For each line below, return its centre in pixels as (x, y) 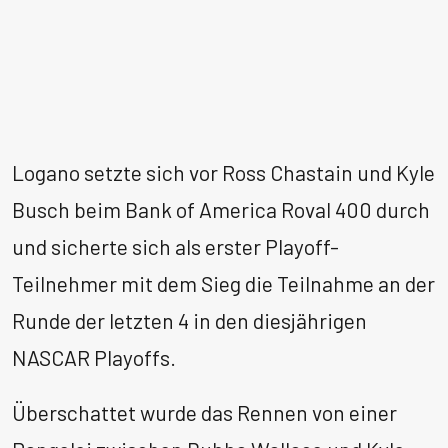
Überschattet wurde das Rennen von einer (204, 412)
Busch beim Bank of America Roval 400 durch (221, 210)
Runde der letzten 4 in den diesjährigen (189, 321)
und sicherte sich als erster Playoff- (175, 247)
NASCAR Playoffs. (94, 358)
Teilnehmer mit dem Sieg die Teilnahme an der (223, 284)
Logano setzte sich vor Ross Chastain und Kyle (223, 173)
